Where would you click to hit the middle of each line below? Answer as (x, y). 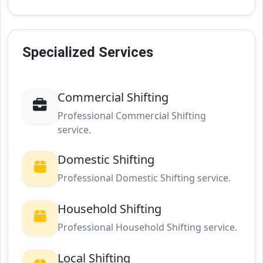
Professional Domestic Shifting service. (144, 178)
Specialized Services (88, 53)
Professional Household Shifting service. (147, 227)
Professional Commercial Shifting (131, 116)
